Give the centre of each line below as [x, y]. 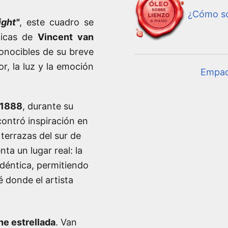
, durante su [48, 106]
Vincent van [66, 37]
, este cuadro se [57, 22]
